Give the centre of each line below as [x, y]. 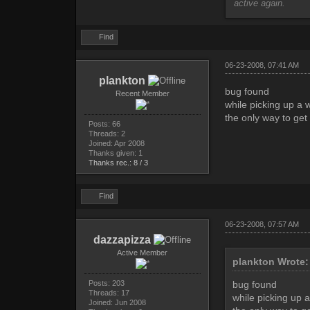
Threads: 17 [109, 293]
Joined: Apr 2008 [116, 144]
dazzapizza [122, 240]
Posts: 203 [106, 283]
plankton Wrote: [270, 262]
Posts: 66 [104, 124]
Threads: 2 [107, 134]
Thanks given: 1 [115, 153]
